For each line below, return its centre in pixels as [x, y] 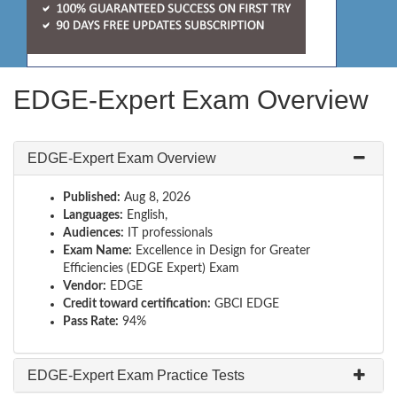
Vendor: [85, 286]
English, [145, 215]
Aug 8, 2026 [156, 198]
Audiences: [93, 233]
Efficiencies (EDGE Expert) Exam [151, 269]
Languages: [93, 215]
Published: [92, 198]
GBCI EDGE [245, 304]
